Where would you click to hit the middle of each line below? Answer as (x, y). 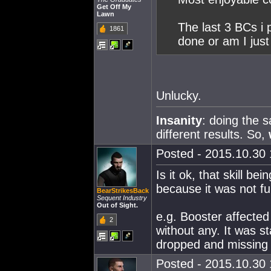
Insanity (179, 120)
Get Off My (114, 7)
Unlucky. (179, 96)
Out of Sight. (117, 205)
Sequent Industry (122, 198)
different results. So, (212, 134)
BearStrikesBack (123, 191)
